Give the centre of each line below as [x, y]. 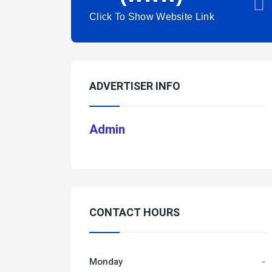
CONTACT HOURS [134, 213]
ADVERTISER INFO [135, 87]
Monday [106, 262]
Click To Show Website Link [152, 17]
